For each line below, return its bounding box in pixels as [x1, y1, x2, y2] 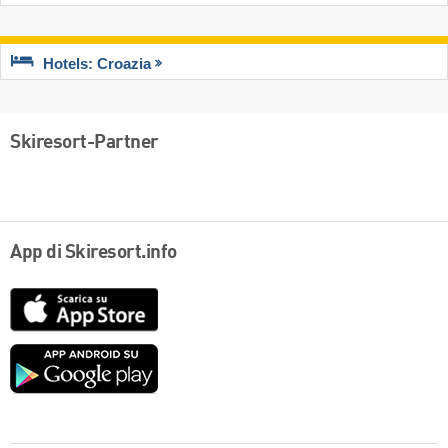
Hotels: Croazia [43, 55, 151, 72]
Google [157, 345, 209, 363]
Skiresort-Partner [10, 132, 159, 153]
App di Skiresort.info [10, 243, 177, 264]
